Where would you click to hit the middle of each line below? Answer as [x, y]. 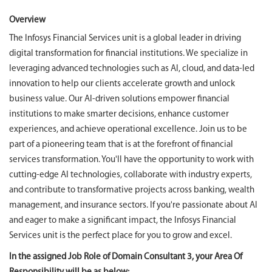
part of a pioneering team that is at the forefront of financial [121, 145]
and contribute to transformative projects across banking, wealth [132, 190]
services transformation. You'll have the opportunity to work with [131, 160]
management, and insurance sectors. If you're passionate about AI [133, 206]
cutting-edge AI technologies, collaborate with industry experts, [131, 175]
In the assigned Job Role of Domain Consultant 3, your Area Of [126, 257]
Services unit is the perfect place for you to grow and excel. [121, 236]
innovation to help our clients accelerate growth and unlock [122, 84]
